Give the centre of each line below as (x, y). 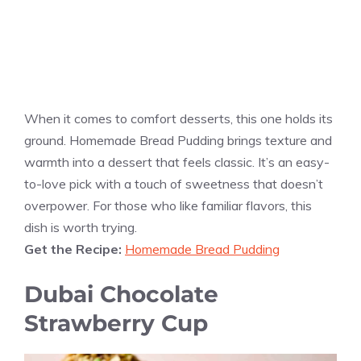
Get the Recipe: (75, 249)
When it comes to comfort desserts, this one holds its (178, 118)
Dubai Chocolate (121, 294)
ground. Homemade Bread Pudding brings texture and (178, 140)
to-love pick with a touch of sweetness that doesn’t (174, 183)
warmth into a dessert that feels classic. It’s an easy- (177, 162)
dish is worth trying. (81, 227)
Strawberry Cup (116, 323)
